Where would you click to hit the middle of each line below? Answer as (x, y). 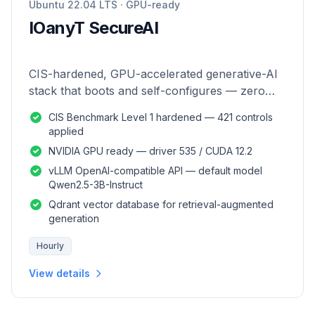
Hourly (50, 246)
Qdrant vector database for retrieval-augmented (161, 204)
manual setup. (66, 108)
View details (59, 273)
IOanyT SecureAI (94, 28)
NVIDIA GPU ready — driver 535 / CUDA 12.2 (150, 151)
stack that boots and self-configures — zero (147, 91)
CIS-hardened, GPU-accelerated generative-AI (153, 74)
